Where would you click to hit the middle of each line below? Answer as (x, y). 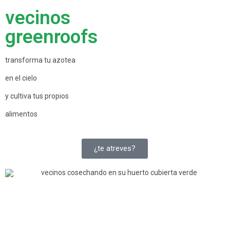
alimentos (22, 114)
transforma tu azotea (40, 60)
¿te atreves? (115, 148)
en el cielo (21, 78)
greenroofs (51, 37)
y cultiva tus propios (37, 96)
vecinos (37, 18)
